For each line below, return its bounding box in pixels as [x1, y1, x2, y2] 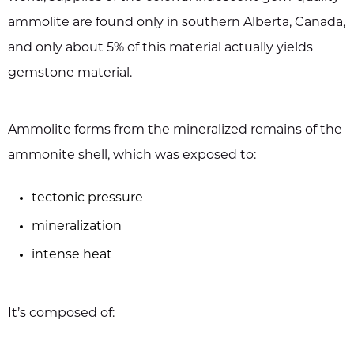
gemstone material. [8, 67, 132, 81]
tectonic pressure [32, 192, 143, 205]
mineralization [32, 220, 122, 234]
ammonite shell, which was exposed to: [8, 149, 256, 163]
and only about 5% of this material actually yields [8, 42, 313, 55]
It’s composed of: [8, 307, 115, 321]
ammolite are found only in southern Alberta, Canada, [8, 17, 345, 30]
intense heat [32, 249, 112, 262]
